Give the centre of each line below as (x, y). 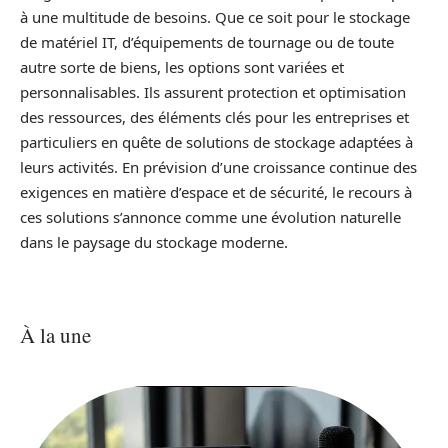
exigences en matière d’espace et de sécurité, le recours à (216, 192)
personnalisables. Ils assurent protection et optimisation (213, 92)
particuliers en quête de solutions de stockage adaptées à (216, 142)
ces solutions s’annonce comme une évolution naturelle (210, 217)
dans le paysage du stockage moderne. (154, 242)
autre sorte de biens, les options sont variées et (182, 67)
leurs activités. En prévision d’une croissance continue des (218, 167)
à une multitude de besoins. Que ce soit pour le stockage (215, 17)
